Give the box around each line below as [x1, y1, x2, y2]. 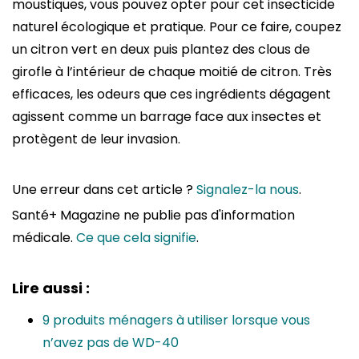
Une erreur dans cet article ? [12, 179, 196, 199]
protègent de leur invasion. [12, 129, 180, 148]
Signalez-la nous [196, 179, 299, 199]
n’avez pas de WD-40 [42, 333, 179, 352]
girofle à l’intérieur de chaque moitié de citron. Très [12, 62, 332, 81]
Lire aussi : [12, 277, 90, 298]
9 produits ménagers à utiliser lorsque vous [42, 310, 310, 329]
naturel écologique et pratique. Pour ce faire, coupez [12, 17, 341, 36]
